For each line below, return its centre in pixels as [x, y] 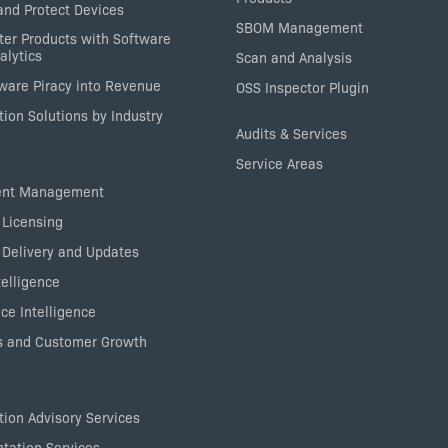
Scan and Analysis [294, 56]
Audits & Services [291, 132]
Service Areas [279, 162]
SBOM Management [299, 26]
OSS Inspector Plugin [302, 86]
